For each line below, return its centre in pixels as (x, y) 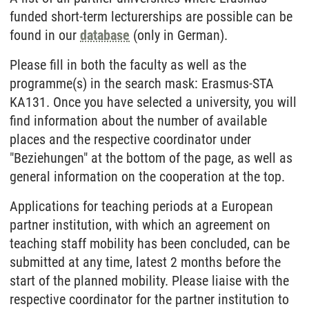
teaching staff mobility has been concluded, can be (150, 243)
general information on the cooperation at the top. (147, 177)
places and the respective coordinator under (130, 139)
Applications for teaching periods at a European (141, 206)
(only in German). (179, 35)
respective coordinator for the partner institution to (149, 299)
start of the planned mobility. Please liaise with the (149, 281)
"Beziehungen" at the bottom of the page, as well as (151, 158)
